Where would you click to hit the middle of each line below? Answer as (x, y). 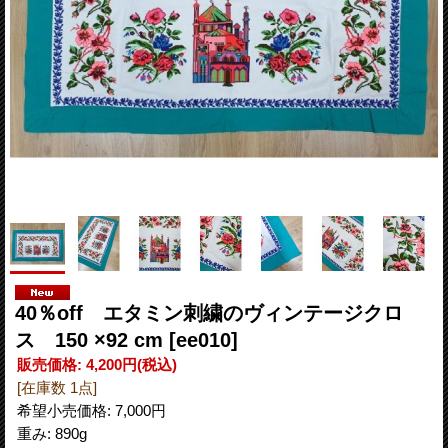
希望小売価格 (62, 410)
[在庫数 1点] (57, 387)
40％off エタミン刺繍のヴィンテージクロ (209, 312)
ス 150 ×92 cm (92, 339)
